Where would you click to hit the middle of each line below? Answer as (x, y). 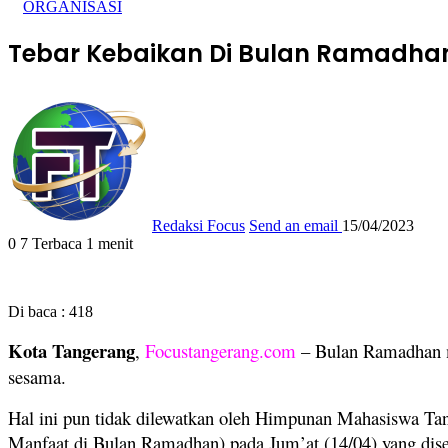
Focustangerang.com (220, 350)
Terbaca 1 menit (82, 243)
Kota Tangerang (71, 350)
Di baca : (36, 311)
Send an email (293, 225)
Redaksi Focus (198, 225)
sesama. (37, 376)
